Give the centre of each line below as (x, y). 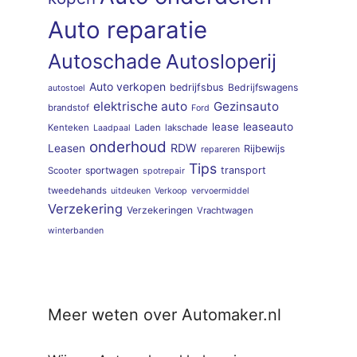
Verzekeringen (160, 210)
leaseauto (268, 127)
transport (243, 171)
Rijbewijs (265, 149)
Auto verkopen (127, 87)
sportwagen (112, 171)
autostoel (67, 88)
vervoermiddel (220, 191)
